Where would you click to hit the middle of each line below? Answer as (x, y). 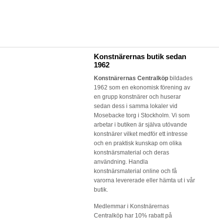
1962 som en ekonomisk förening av (142, 88)
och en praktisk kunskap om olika (138, 143)
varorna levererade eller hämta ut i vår (144, 180)
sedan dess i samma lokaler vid (136, 106)
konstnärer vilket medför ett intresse (141, 134)
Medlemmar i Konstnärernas (131, 206)
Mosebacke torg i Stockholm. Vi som (142, 115)
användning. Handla (121, 162)
